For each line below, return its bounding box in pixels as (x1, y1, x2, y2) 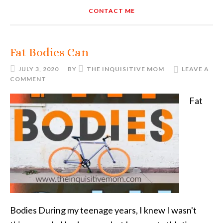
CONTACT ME (88, 7, 135, 14)
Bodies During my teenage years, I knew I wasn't (10, 205, 197, 216)
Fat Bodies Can (10, 45, 89, 59)
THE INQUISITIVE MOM (87, 65, 164, 73)
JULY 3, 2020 (18, 65, 59, 73)
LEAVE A (182, 65, 209, 73)
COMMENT (10, 75, 46, 83)
